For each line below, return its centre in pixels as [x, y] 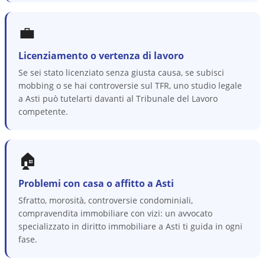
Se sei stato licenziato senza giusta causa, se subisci [121, 72]
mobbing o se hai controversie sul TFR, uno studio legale [130, 85]
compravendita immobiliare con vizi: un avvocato [115, 213]
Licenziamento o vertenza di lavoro [101, 56]
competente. [43, 112]
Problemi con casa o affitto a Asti [96, 183]
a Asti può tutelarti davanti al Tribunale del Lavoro [118, 98]
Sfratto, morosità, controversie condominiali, [106, 200]
